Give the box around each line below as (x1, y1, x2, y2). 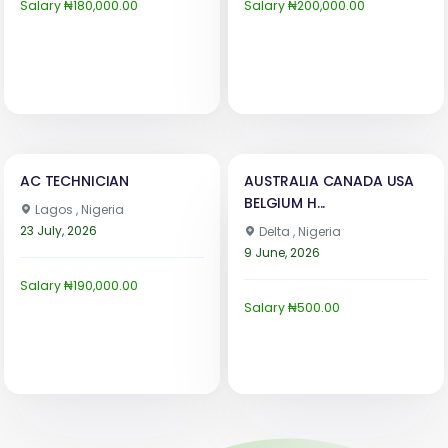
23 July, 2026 (20, 221, 97, 239)
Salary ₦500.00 (244, 298, 340, 316)
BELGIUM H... (244, 192, 326, 213)
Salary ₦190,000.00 (20, 276, 138, 294)
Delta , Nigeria (256, 222, 341, 240)
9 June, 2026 (244, 243, 320, 261)
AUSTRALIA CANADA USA (244, 170, 415, 191)
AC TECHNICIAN (20, 170, 130, 191)
